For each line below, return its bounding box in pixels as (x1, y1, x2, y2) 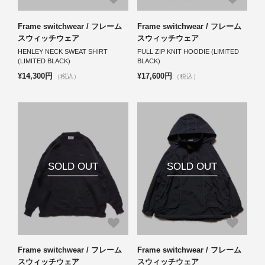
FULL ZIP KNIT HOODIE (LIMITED (137, 48, 239, 56)
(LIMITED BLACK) (18, 57, 70, 65)
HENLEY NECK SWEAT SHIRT (18, 48, 108, 56)
